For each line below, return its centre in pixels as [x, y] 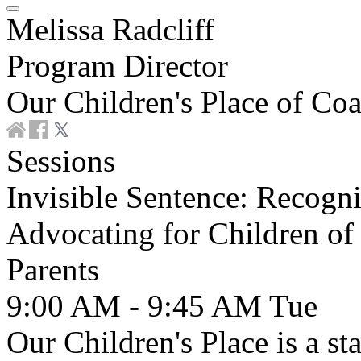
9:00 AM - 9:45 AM [138, 306]
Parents [53, 270]
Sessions [61, 161]
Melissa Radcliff [110, 29]
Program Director [117, 66]
